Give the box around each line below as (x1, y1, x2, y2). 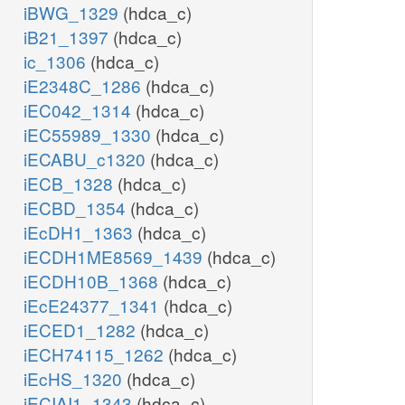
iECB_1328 (24, 171, 118, 196)
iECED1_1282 (24, 317, 140, 343)
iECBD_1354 (24, 195, 130, 221)
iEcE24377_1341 (24, 293, 164, 318)
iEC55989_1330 (24, 122, 155, 147)
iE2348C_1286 (24, 73, 146, 99)
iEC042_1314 (24, 98, 136, 123)
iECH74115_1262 (24, 342, 168, 367)
